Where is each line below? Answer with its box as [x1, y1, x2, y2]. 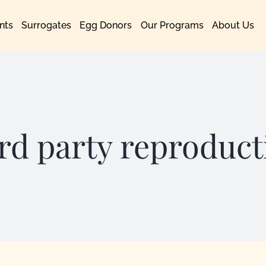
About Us [212, 19, 255, 31]
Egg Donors [80, 19, 132, 31]
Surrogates [21, 19, 71, 31]
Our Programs [140, 19, 204, 31]
